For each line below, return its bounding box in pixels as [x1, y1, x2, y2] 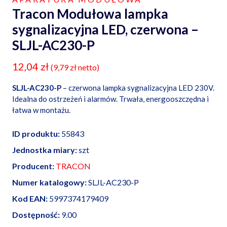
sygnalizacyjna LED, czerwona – [12, 21, 199, 37]
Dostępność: [12, 209, 60, 219]
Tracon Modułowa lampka [12, 5, 168, 22]
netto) [77, 62, 99, 72]
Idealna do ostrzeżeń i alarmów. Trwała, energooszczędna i [12, 94, 209, 103]
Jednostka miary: [12, 144, 77, 155]
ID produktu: [12, 128, 60, 138]
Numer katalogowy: [12, 177, 87, 187]
